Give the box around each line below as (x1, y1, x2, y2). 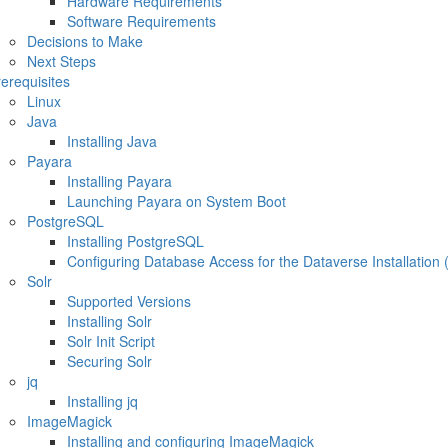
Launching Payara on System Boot (66, 191, 286, 211)
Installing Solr (66, 311, 152, 331)
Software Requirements (66, 11, 216, 31)
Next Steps (26, 51, 96, 71)
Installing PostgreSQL (66, 231, 204, 251)
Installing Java (66, 131, 157, 151)
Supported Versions (66, 291, 191, 311)
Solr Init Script (66, 331, 155, 351)
